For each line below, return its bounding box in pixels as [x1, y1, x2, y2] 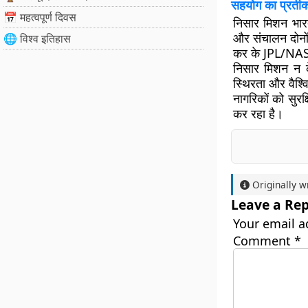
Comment [232, 232, 294, 249]
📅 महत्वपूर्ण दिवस [3, 10, 76, 25]
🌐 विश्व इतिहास [3, 31, 71, 46]
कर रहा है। [232, 105, 283, 122]
